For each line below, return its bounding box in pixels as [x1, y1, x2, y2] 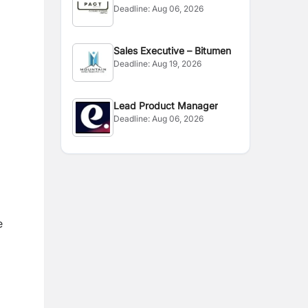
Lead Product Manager [113, 100, 219, 111]
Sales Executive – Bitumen [113, 45, 232, 56]
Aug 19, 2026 [152, 58, 202, 69]
